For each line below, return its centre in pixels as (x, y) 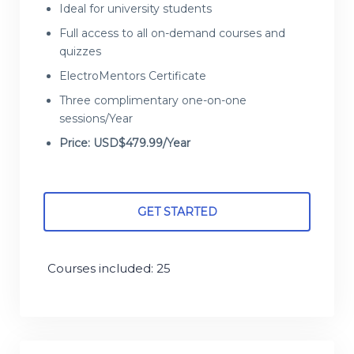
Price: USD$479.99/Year (125, 143)
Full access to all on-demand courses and (172, 34)
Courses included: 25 (109, 268)
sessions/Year (96, 119)
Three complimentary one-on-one (153, 101)
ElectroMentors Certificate (133, 76)
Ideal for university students (136, 9)
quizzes (80, 52)
